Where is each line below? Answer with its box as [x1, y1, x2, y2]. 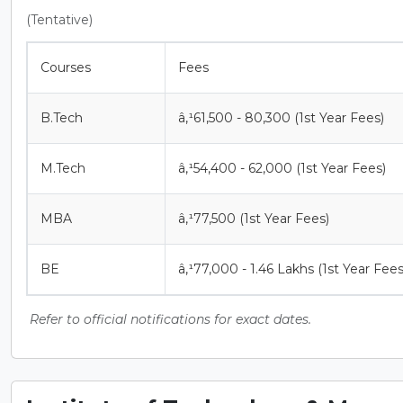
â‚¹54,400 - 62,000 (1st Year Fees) [178, 159, 386, 176]
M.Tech [40, 159, 85, 176]
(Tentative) [26, 11, 93, 28]
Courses [40, 58, 91, 76]
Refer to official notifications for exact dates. [30, 310, 311, 327]
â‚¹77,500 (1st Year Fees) [178, 210, 329, 227]
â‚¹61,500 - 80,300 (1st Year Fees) [178, 109, 384, 126]
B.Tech [40, 109, 83, 126]
